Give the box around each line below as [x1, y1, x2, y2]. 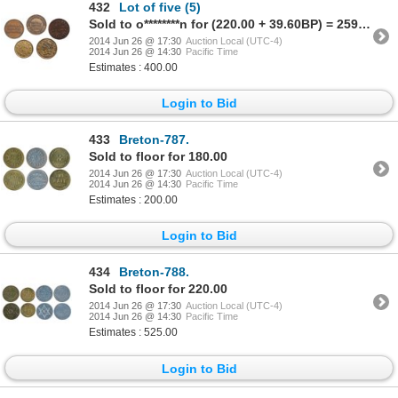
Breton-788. [119, 265, 189, 280]
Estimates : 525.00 [89, 326, 178, 339]
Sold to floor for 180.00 [89, 148, 227, 163]
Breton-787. [119, 131, 189, 147]
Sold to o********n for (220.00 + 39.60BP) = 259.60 [358, 16, 370, 31]
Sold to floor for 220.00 [89, 282, 227, 297]
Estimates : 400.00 [89, 60, 178, 74]
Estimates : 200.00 [89, 193, 178, 206]
